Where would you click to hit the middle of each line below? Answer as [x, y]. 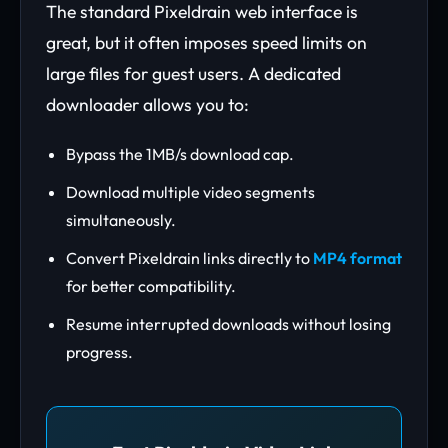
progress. [99, 352]
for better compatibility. [151, 286]
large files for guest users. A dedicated [193, 73]
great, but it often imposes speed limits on [206, 42]
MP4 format [357, 258]
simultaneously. [121, 220]
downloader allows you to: [147, 104]
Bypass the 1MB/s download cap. [180, 154]
